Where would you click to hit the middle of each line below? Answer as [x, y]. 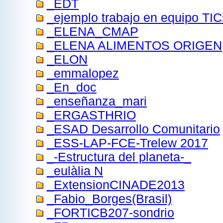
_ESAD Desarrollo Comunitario [133, 129]
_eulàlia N [75, 171]
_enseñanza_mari [97, 101]
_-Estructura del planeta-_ [119, 157]
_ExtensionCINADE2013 [116, 185]
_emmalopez [83, 73]
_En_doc [72, 87]
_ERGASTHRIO [91, 115]
